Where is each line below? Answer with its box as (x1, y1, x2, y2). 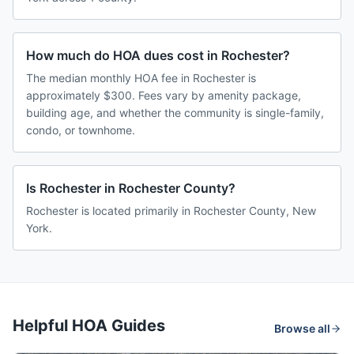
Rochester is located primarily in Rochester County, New (26, 204, 316, 218)
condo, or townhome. (26, 123, 135, 137)
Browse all (274, 322, 330, 336)
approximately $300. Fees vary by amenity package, (26, 88, 301, 103)
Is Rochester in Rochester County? (26, 180, 235, 197)
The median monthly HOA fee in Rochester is (26, 71, 256, 85)
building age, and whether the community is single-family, (26, 106, 324, 120)
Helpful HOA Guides (13, 316, 165, 336)
